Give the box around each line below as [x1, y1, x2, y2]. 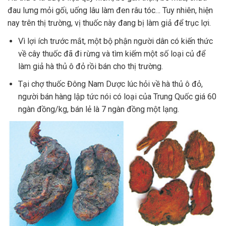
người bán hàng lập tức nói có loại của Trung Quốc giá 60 [18, 91, 216, 101]
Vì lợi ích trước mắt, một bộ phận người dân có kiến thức [18, 36, 213, 46]
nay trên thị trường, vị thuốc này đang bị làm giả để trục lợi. [8, 18, 211, 28]
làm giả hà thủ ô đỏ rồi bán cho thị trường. [18, 62, 163, 72]
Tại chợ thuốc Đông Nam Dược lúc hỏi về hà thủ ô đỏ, [18, 79, 203, 89]
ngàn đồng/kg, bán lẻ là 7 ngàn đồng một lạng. [18, 104, 179, 114]
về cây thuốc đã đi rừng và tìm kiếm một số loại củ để [18, 49, 205, 59]
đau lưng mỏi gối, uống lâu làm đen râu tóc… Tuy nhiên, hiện [8, 6, 213, 16]
